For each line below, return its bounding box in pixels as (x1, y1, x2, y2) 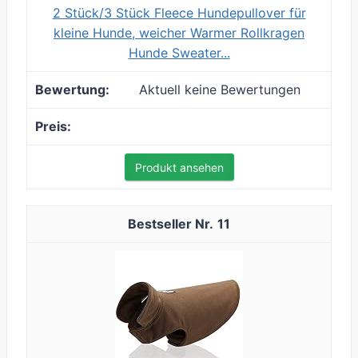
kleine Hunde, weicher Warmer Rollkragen (54, 25, 304, 42)
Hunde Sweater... (128, 45, 230, 62)
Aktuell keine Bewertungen (139, 82, 300, 98)
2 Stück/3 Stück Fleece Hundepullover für (52, 5, 306, 22)
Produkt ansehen (134, 161, 224, 175)
